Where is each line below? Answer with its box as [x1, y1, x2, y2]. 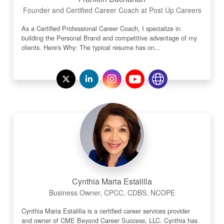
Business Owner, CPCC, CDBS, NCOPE [49, 187, 175, 197]
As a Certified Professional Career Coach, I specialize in [21, 23, 181, 33]
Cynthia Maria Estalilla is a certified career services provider [21, 206, 190, 215]
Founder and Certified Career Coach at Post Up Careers [22, 5, 201, 15]
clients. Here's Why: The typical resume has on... [21, 42, 161, 52]
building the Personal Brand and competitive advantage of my [21, 33, 197, 42]
